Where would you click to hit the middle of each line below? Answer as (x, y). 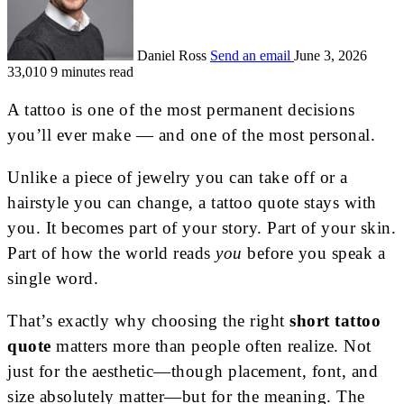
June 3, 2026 (331, 55)
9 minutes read (92, 71)
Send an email (250, 55)
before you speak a (313, 252)
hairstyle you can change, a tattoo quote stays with (192, 202)
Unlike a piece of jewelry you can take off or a (178, 177)
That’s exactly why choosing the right (148, 320)
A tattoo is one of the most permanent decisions (181, 109)
